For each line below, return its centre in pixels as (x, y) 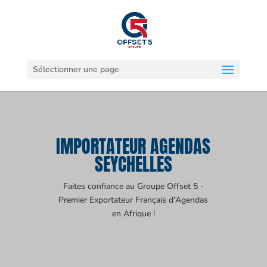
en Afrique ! (133, 214)
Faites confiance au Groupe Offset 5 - (133, 186)
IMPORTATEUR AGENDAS (133, 146)
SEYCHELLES (133, 164)
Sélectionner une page (76, 69)
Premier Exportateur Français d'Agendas (133, 200)
